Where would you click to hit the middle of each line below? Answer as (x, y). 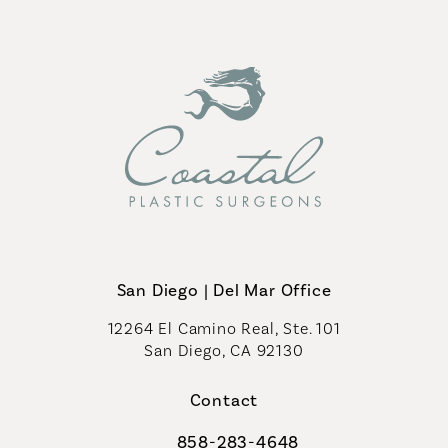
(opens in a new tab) (303, 372)
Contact (224, 400)
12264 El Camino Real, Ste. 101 (224, 329)
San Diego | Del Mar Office (224, 290)
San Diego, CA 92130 (224, 351)
